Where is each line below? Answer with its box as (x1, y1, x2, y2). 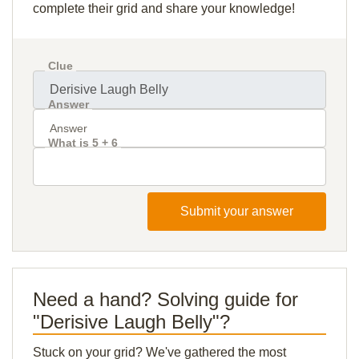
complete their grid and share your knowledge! (33, 2, 295, 15)
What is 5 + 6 (48, 136, 118, 149)
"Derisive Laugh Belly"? (33, 311, 230, 333)
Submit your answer (180, 204, 293, 218)
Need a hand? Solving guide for (33, 288, 298, 310)
